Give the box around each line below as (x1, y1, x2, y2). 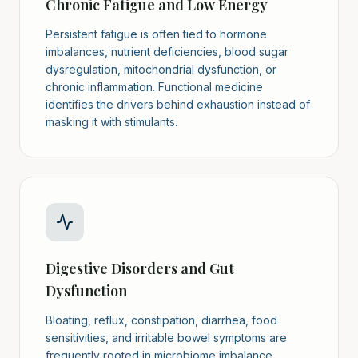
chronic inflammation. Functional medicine (46, 80, 263, 94)
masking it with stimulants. (46, 115, 177, 129)
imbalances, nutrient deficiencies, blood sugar (46, 45, 288, 59)
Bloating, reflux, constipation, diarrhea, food (46, 313, 277, 328)
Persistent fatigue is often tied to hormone (46, 27, 267, 42)
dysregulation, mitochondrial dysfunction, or (46, 62, 276, 77)
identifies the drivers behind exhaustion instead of (46, 97, 310, 112)
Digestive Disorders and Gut (46, 259, 234, 279)
